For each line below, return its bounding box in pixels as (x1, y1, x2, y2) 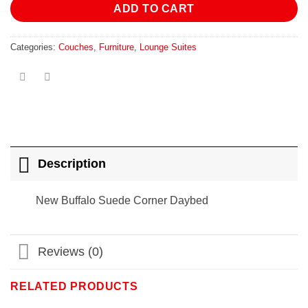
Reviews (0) (38, 245, 104, 259)
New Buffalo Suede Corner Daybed (35, 194, 208, 206)
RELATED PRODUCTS (10, 280, 138, 292)
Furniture (99, 41, 134, 52)
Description (38, 157, 107, 171)
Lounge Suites (140, 41, 197, 52)
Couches (58, 41, 93, 52)
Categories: (10, 41, 58, 52)
